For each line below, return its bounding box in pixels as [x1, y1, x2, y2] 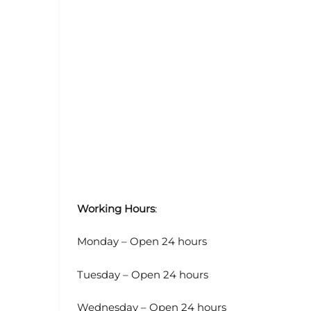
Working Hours [77, 201, 155, 215]
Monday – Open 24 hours [77, 235, 207, 249]
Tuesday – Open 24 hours [77, 267, 208, 281]
